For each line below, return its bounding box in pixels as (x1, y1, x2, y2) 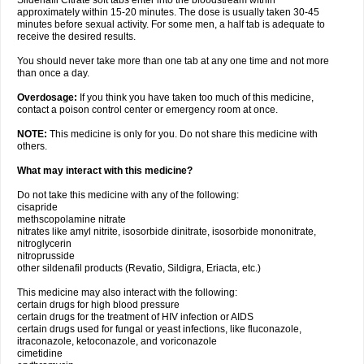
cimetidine (17, 348, 63, 359)
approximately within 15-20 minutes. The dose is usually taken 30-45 (17, 6, 319, 18)
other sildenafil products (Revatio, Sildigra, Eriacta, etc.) (17, 262, 261, 274)
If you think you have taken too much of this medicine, (77, 92, 314, 103)
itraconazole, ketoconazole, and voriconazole (17, 336, 217, 347)
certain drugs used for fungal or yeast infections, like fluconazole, (17, 323, 301, 335)
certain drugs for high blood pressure (17, 299, 180, 310)
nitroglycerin (17, 238, 71, 249)
